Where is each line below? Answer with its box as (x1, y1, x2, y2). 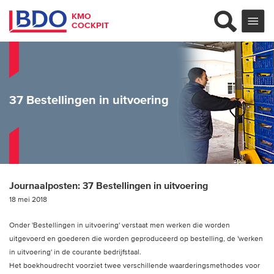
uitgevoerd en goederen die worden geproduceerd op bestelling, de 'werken (9, 233, 263, 243)
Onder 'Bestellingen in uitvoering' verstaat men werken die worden (9, 220, 230, 230)
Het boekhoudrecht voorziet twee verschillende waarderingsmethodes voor (9, 260, 260, 270)
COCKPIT (72, 19, 109, 31)
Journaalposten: (9, 179, 83, 193)
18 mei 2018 (9, 194, 47, 204)
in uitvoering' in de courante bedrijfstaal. (9, 246, 141, 257)
